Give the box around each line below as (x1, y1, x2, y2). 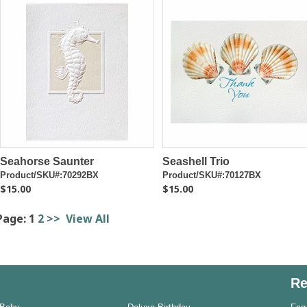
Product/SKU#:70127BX (162, 170, 261, 180)
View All (66, 211, 110, 226)
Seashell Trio (162, 156, 230, 167)
